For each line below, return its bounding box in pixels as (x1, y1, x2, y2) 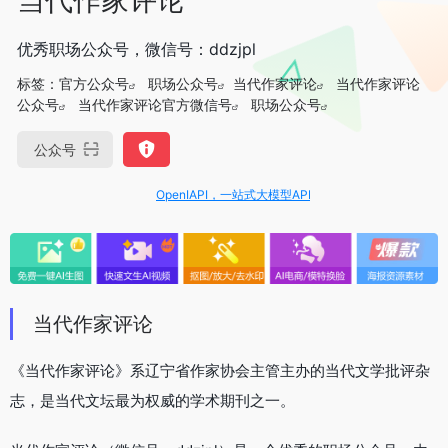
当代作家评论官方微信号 (78, 95, 232, 113)
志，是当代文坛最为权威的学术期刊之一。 (10, 391, 295, 411)
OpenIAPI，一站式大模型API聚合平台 (130, 186, 334, 202)
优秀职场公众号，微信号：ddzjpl (17, 38, 256, 59)
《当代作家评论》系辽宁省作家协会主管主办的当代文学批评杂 (10, 361, 430, 381)
